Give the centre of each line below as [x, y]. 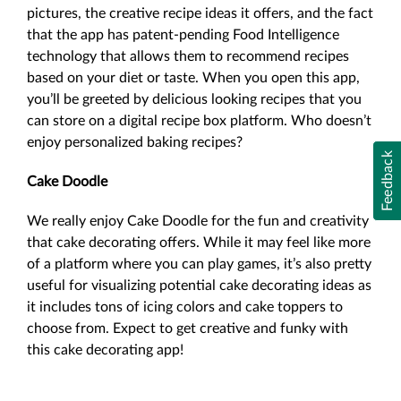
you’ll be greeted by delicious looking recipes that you [194, 99]
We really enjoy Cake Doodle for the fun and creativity [198, 221]
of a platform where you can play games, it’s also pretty [199, 264]
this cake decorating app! [105, 350]
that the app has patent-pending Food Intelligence [183, 35]
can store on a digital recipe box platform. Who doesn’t [199, 121]
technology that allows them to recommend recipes [188, 56]
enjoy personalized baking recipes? [135, 142]
